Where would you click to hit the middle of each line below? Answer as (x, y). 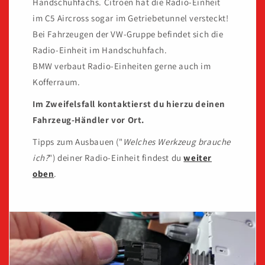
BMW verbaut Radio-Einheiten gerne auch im (122, 66)
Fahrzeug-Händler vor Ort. (89, 120)
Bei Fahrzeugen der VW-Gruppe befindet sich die (128, 34)
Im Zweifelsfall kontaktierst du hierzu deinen (129, 104)
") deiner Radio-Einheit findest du (116, 158)
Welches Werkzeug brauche (177, 142)
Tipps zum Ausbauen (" (78, 142)
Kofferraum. (56, 82)
